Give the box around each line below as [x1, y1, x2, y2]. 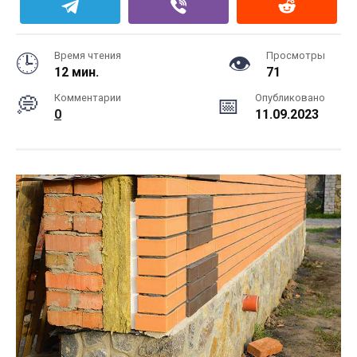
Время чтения [54, 49, 121, 61]
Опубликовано [255, 92, 325, 104]
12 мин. [54, 65, 99, 80]
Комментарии [54, 92, 121, 104]
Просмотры [266, 49, 325, 61]
